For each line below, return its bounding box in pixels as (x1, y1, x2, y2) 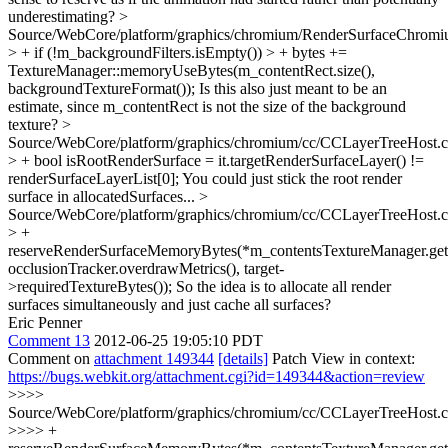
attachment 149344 (94, 350, 214, 367)
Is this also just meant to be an (195, 80, 387, 97)
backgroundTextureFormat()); (8, 80, 195, 97)
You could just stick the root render (179, 170, 402, 187)
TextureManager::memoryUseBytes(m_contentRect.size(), (8, 62, 375, 79)
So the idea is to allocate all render (172, 278, 391, 295)
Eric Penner (8, 314, 82, 331)
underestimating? (8, 8, 119, 25)
